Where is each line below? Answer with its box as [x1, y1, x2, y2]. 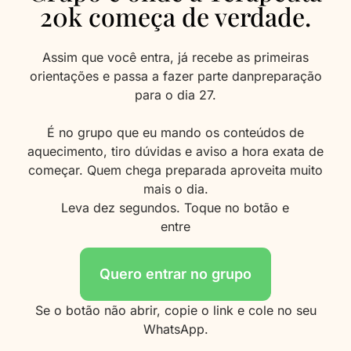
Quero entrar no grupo [100, 266, 251, 282]
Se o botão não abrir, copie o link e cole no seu [34, 302, 317, 318]
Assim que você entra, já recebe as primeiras [42, 49, 309, 65]
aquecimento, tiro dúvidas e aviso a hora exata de [27, 143, 324, 159]
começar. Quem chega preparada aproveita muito [28, 162, 323, 178]
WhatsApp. [143, 321, 208, 337]
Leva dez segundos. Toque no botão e [61, 200, 290, 215]
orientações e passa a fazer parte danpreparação [29, 68, 322, 84]
